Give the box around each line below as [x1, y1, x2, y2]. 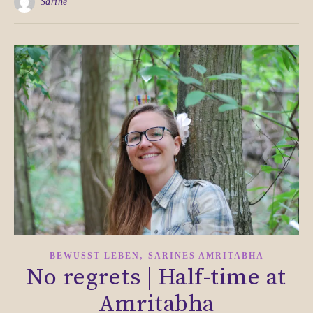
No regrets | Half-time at [27, 263, 286, 293]
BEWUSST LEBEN [49, 251, 140, 261]
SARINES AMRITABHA [147, 251, 264, 261]
